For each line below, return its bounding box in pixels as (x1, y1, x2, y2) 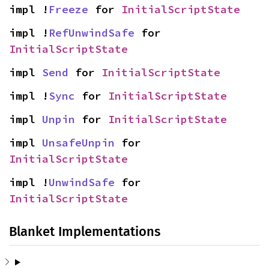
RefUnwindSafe (49, 26, 134, 40)
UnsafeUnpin (42, 136, 115, 150)
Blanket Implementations (9, 223, 160, 240)
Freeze (49, 2, 88, 17)
